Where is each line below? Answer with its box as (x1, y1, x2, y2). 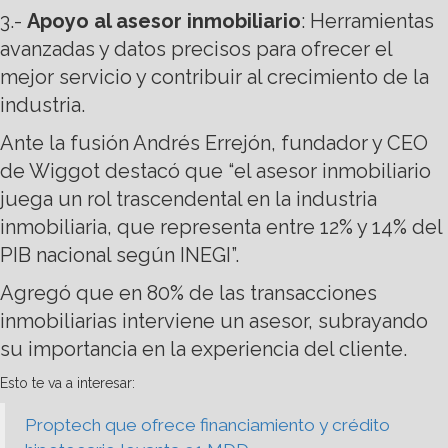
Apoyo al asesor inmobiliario (27, 9, 301, 34)
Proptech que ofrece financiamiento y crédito (25, 415, 390, 436)
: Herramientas (301, 9, 434, 34)
